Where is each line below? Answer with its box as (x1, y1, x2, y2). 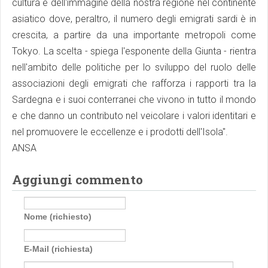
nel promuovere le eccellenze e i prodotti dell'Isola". (12, 126, 228, 138)
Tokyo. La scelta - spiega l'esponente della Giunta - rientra (12, 45, 256, 57)
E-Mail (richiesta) (24, 244, 93, 254)
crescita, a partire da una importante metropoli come (12, 29, 256, 41)
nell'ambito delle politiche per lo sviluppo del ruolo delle (12, 62, 256, 74)
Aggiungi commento (12, 171, 143, 188)
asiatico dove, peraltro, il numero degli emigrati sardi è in (12, 13, 256, 25)
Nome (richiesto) (24, 212, 92, 222)
